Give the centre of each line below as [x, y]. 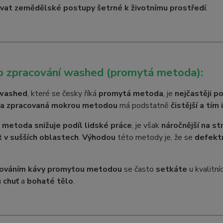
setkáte [171, 169]
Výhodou [99, 137]
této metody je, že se [155, 137]
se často [139, 169]
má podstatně [144, 106]
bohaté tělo [50, 181]
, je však [146, 125]
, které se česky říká [63, 94]
